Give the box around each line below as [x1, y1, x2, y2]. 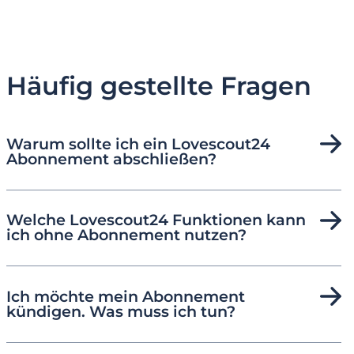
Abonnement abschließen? [6, 149, 217, 168]
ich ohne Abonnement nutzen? [6, 225, 247, 245]
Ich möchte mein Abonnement [6, 286, 245, 306]
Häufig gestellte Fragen [6, 70, 311, 101]
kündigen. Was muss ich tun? [6, 301, 235, 321]
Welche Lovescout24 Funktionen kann [6, 210, 306, 230]
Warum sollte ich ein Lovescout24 [6, 134, 270, 153]
